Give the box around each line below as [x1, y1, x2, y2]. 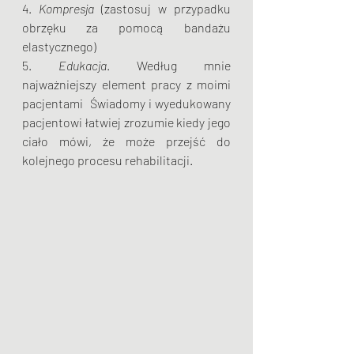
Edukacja [58, 58, 107, 73]
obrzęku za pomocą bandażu [22, 20, 231, 35]
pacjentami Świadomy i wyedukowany [22, 96, 231, 111]
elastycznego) [22, 39, 99, 54]
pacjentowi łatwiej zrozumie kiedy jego [22, 115, 231, 130]
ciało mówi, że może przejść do [22, 134, 231, 149]
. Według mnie [107, 58, 231, 73]
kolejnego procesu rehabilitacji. [22, 153, 198, 168]
